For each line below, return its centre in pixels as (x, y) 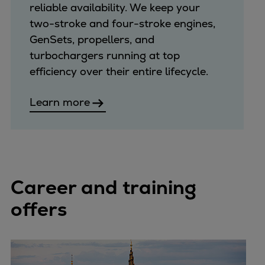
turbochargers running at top (104, 55)
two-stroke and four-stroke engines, (122, 23)
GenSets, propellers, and (92, 39)
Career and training (104, 188)
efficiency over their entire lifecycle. (119, 71)
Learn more (59, 102)
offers (39, 210)
